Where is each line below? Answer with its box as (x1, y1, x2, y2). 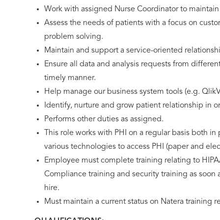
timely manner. (44, 74, 96, 82)
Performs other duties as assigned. (44, 115, 164, 123)
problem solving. (44, 33, 103, 41)
